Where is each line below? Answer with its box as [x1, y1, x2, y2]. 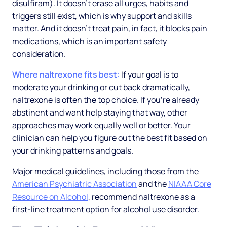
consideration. [12, 48, 66, 60]
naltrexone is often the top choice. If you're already [12, 94, 199, 106]
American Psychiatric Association [12, 178, 137, 190]
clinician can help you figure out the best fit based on [12, 132, 207, 144]
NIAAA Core [168, 178, 211, 190]
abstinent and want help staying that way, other [12, 107, 187, 119]
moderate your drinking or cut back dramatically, [12, 82, 190, 93]
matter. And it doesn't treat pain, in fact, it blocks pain [12, 23, 207, 34]
